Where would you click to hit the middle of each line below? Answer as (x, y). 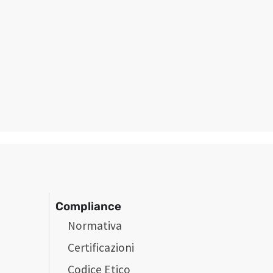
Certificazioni (101, 247)
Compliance (89, 206)
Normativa (95, 225)
